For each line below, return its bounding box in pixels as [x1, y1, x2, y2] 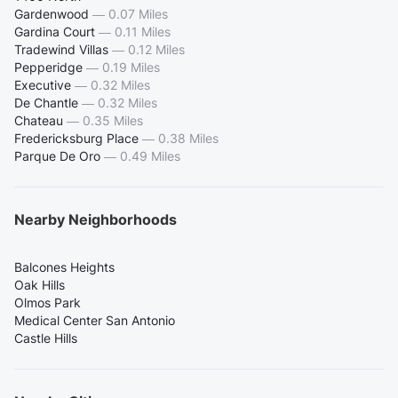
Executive [14, 77, 71, 93]
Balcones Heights [14, 259, 115, 275]
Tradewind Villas [14, 42, 108, 58]
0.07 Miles [108, 6, 168, 22]
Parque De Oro [14, 148, 100, 164]
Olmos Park [14, 295, 81, 311]
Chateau [14, 113, 63, 129]
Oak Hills [14, 277, 65, 293]
